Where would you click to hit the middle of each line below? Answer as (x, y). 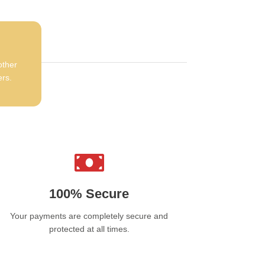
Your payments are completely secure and (89, 216)
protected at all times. (89, 229)
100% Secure (89, 194)
